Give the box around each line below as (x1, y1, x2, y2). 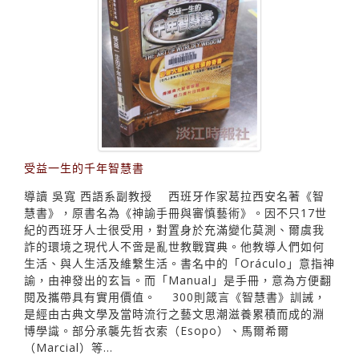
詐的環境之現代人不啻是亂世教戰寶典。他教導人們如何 (24, 317, 325, 333)
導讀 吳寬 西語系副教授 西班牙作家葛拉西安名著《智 (24, 266, 325, 282)
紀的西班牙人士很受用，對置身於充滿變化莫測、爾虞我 (24, 300, 325, 316)
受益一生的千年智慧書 (24, 238, 144, 254)
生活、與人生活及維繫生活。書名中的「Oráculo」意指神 (24, 333, 335, 349)
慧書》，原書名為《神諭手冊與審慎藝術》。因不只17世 (24, 283, 327, 299)
